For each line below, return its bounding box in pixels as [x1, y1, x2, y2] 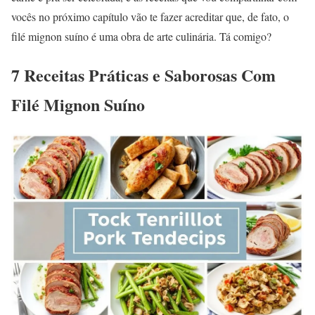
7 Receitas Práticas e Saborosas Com [11, 63, 276, 88]
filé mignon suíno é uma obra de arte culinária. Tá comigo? [11, 29, 271, 44]
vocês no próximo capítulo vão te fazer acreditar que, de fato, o [11, 9, 289, 25]
